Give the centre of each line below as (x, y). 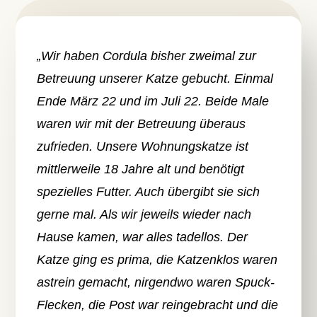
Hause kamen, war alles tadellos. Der (143, 237)
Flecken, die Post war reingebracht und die (158, 305)
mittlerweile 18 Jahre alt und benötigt (141, 169)
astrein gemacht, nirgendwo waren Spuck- (156, 283)
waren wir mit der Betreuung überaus (142, 124)
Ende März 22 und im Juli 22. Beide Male (153, 102)
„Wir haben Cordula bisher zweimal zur (147, 56)
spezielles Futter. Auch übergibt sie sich (149, 192)
